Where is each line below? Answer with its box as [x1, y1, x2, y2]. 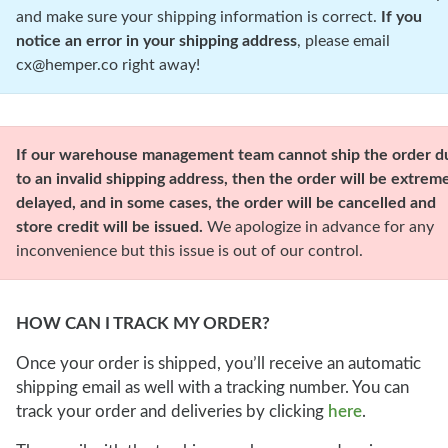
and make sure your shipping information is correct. [16, 9, 381, 25]
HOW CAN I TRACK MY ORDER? [16, 315, 270, 332]
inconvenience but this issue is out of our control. [16, 243, 363, 259]
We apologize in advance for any [203, 219, 434, 235]
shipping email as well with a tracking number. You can [16, 379, 409, 396]
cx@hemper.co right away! [16, 57, 200, 73]
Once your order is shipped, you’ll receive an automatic [16, 355, 421, 372]
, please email [297, 33, 390, 49]
